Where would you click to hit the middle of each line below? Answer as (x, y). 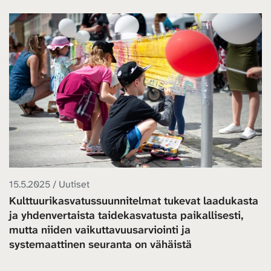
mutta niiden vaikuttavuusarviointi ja (100, 230)
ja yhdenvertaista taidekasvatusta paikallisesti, (126, 215)
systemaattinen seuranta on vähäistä (100, 244)
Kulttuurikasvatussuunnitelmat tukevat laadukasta (134, 201)
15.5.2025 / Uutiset (49, 184)
